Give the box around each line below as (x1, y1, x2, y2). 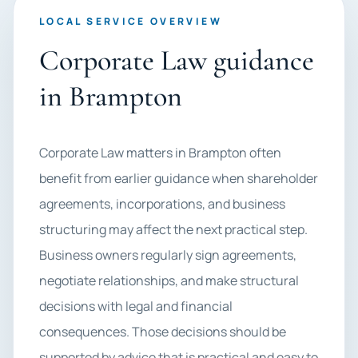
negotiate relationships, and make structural (39, 272, 299, 289)
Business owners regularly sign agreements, (39, 246, 296, 264)
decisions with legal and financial (39, 297, 233, 315)
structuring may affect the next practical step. (39, 221, 308, 238)
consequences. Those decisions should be (39, 323, 286, 340)
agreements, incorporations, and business (39, 195, 285, 213)
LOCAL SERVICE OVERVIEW (39, 14, 222, 28)
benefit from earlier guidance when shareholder (39, 169, 318, 187)
